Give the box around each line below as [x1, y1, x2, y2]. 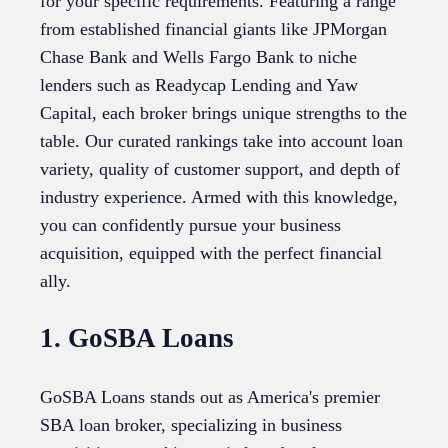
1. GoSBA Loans [40, 323, 234, 354]
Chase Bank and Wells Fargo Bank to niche [40, 47, 357, 68]
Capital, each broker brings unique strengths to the [40, 103, 407, 124]
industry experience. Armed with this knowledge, [40, 187, 398, 208]
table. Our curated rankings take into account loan [40, 131, 403, 152]
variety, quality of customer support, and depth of [40, 159, 400, 180]
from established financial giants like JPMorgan [40, 19, 387, 40]
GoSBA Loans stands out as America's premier [40, 386, 380, 407]
